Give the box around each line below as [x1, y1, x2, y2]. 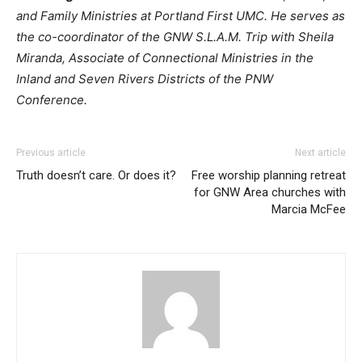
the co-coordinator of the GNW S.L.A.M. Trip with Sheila [16, 28, 334, 44]
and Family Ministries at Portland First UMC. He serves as [16, 7, 345, 23]
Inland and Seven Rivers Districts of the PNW [16, 70, 273, 86]
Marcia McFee [271, 201, 346, 217]
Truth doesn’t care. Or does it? [16, 167, 176, 183]
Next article [295, 146, 346, 158]
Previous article [16, 146, 86, 158]
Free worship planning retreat [192, 167, 346, 183]
